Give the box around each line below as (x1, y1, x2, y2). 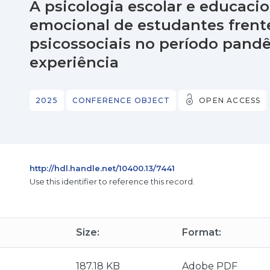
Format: (182, 227, 221, 238)
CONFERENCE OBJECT (72, 96, 171, 105)
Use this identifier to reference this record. (30, 177, 195, 186)
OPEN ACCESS (199, 96, 261, 105)
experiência (30, 54, 119, 71)
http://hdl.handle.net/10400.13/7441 (30, 163, 175, 173)
